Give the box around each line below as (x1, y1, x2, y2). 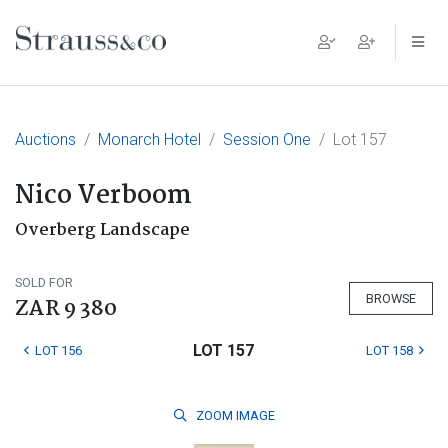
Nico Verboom (15, 176, 192, 216)
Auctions (15, 130, 76, 149)
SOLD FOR (15, 275, 73, 290)
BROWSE (366, 290, 416, 306)
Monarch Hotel (98, 130, 201, 149)
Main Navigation (15, 37, 233, 79)
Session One (223, 130, 311, 149)
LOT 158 (365, 343, 413, 358)
